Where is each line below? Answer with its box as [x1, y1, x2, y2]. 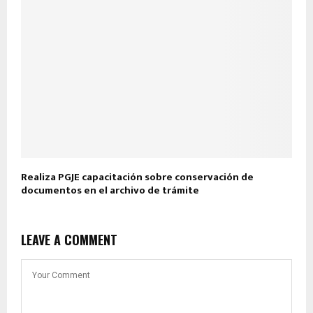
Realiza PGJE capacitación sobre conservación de [21, 168, 254, 187]
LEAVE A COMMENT [21, 231, 117, 249]
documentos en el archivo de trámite [21, 182, 201, 200]
